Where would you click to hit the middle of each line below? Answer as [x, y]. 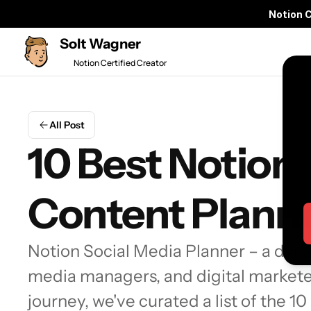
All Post [67, 125]
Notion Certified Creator [120, 63]
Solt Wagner [100, 44]
